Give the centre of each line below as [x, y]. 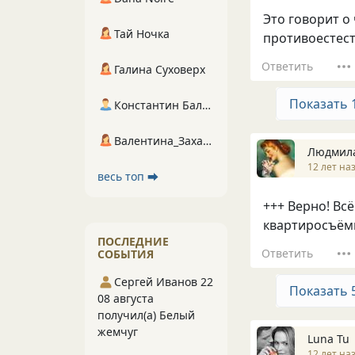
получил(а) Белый [146, 315]
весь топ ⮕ [128, 176]
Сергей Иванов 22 [164, 282]
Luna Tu [328, 338]
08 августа [126, 298]
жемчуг [118, 332]
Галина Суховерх [160, 69]
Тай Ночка [142, 34]
